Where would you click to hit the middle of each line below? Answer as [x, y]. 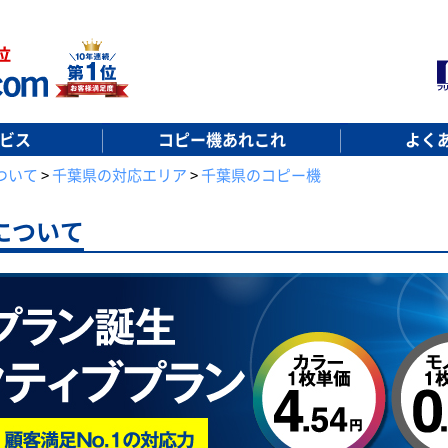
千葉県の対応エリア [119, 174]
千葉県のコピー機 [261, 174]
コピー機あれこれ [222, 139]
